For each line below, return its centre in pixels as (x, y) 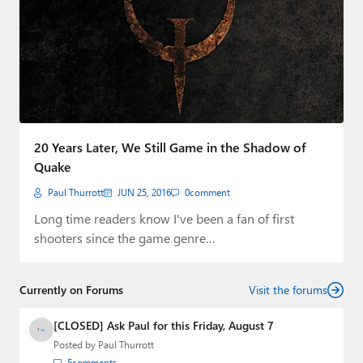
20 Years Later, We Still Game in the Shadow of (170, 147)
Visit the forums (288, 290)
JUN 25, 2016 (144, 193)
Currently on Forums (71, 290)
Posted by (76, 345)
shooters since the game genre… (125, 238)
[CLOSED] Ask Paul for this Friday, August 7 (164, 326)
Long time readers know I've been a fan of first (164, 219)
